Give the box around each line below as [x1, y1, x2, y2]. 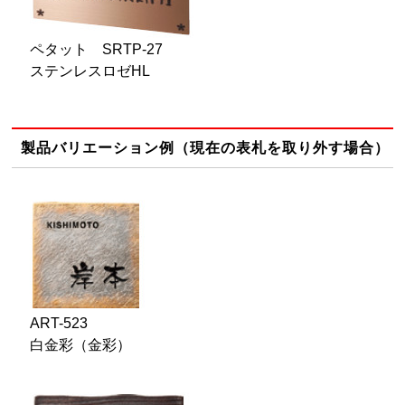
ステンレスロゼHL [30, 62, 151, 79]
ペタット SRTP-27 [30, 41, 164, 57]
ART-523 [30, 315, 89, 331]
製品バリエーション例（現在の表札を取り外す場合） [21, 139, 391, 155]
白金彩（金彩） [30, 336, 132, 353]
